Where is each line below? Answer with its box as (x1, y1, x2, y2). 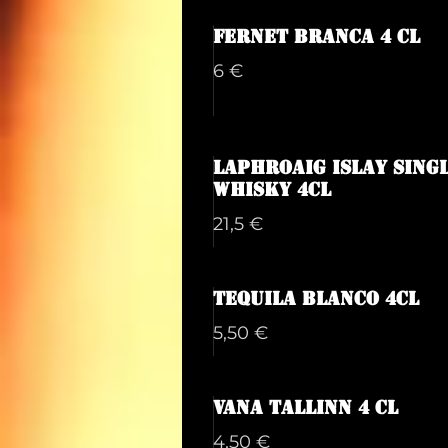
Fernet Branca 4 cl (213, 24, 420, 48)
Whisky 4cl (213, 177, 331, 201)
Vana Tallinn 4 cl (213, 395, 398, 419)
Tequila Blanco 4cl (213, 286, 419, 310)
